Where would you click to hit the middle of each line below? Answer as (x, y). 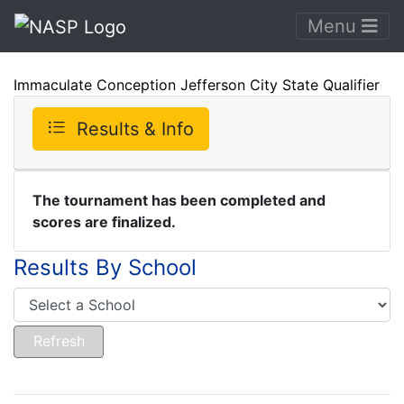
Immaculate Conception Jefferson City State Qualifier (197, 84)
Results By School (105, 267)
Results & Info (135, 129)
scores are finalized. (104, 221)
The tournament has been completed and (179, 200)
